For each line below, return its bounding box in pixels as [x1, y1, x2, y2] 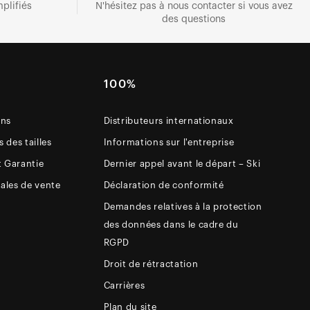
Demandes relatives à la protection [103, 201, 262, 211]
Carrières [103, 280, 145, 290]
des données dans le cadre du [103, 219, 239, 229]
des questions [162, 14, 226, 24]
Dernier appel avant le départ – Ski [103, 158, 261, 168]
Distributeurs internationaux [103, 116, 234, 125]
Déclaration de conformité [103, 180, 224, 190]
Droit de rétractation [103, 259, 199, 268]
